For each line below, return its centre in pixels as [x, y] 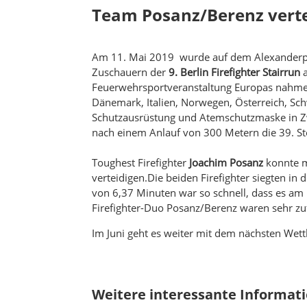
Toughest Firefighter [141, 162]
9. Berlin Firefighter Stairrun [235, 72]
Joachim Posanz [226, 162]
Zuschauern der [131, 72]
